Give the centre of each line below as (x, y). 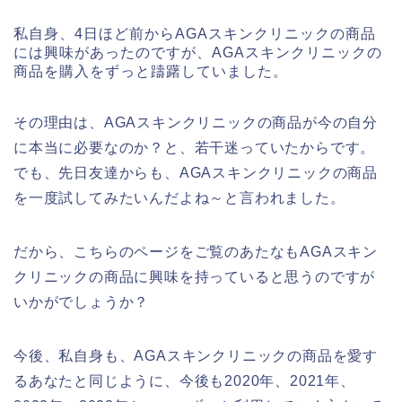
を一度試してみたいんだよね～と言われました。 (179, 198)
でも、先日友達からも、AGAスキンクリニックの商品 (196, 173)
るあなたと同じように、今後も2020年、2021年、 (184, 381)
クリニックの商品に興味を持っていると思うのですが (195, 277)
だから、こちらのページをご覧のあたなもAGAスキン (196, 252)
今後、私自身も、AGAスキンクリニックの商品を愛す (196, 356)
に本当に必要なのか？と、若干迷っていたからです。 (195, 148)
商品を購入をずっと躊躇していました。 (151, 72)
